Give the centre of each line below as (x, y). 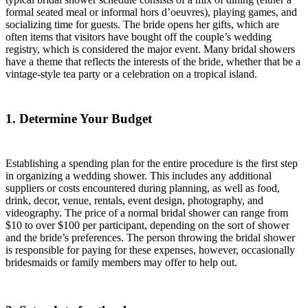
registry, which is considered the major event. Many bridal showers (150, 49)
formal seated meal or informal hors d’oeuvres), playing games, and (151, 12)
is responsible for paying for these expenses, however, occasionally (150, 250)
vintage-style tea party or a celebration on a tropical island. (131, 74)
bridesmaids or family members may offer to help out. (121, 262)
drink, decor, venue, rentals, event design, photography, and (134, 200)
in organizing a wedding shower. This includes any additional (139, 175)
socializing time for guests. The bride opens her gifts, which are (142, 25)
